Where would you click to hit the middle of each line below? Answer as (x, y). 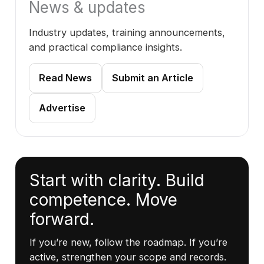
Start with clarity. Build (117, 180)
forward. (62, 219)
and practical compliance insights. (105, 47)
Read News (65, 78)
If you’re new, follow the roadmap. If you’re (128, 242)
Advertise (62, 108)
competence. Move (103, 200)
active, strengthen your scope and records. (128, 257)
